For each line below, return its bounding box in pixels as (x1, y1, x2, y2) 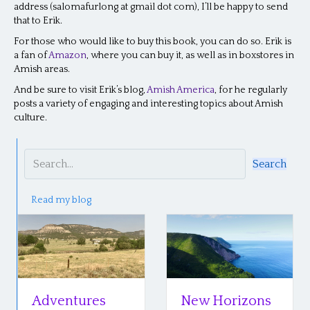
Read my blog (31, 194, 91, 206)
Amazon (48, 50, 86, 62)
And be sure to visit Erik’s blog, (14, 84, 147, 96)
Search (253, 157, 286, 170)
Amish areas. (14, 64, 70, 75)
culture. (14, 112, 49, 124)
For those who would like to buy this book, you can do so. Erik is (14, 36, 291, 48)
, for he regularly (215, 84, 287, 96)
